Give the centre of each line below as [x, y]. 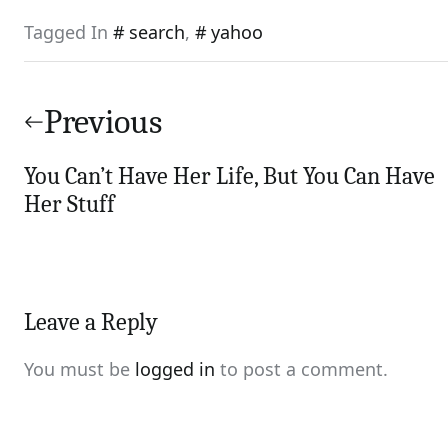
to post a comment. [301, 369]
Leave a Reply [91, 322]
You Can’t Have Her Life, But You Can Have [229, 176]
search [157, 32]
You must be [79, 369]
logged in [175, 369]
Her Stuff [69, 204]
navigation [96, 121]
